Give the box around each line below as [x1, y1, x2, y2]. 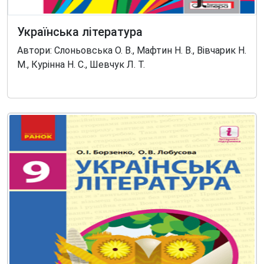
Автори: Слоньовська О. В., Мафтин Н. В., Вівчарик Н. [17, 45, 246, 56]
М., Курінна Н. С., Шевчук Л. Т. [17, 59, 145, 70]
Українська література [17, 25, 143, 39]
